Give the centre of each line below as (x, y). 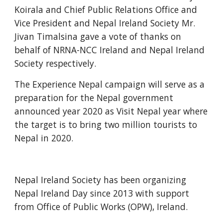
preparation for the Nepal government (94, 98)
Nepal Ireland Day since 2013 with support (102, 193)
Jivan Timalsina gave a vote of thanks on (98, 36)
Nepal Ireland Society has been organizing (101, 180)
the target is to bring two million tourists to (106, 124)
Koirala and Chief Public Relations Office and (106, 9)
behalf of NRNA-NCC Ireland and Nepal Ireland (110, 50)
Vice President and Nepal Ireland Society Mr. (105, 23)
